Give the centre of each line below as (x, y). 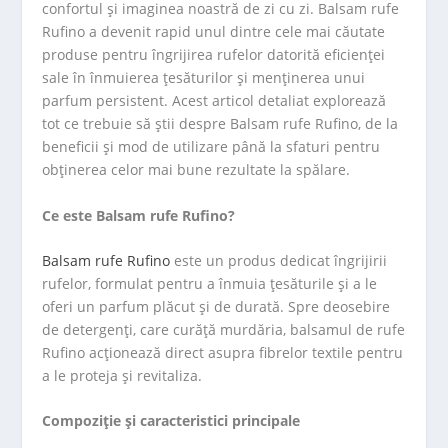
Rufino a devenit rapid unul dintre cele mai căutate (214, 32)
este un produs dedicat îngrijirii (279, 260)
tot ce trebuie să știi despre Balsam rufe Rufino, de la (220, 124)
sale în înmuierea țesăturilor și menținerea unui (204, 78)
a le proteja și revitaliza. (122, 375)
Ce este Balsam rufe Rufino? (139, 215)
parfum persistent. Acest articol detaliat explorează (214, 101)
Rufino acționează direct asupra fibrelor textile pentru (223, 352)
